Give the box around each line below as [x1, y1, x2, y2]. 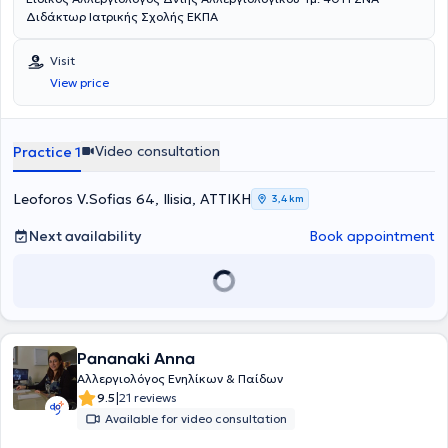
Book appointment [309, 227, 435, 245]
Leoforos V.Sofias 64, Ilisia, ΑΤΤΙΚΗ [13, 190, 251, 208]
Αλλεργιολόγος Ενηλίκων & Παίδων [77, 371, 283, 386]
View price [50, 75, 109, 90]
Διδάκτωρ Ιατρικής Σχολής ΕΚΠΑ [26, 9, 218, 24]
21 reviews [119, 390, 177, 405]
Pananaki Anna [77, 348, 195, 368]
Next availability [29, 227, 141, 245]
